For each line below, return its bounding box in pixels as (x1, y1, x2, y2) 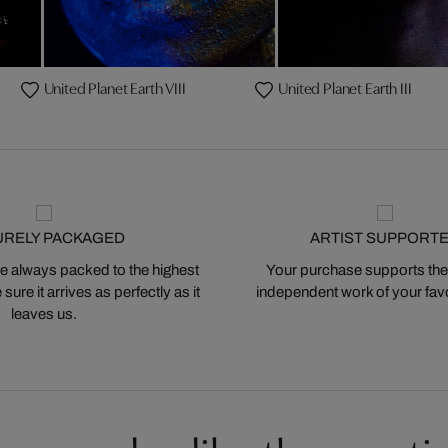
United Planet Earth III (278, 75, 412, 98)
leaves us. (10, 305, 77, 322)
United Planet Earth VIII (43, 75, 186, 98)
